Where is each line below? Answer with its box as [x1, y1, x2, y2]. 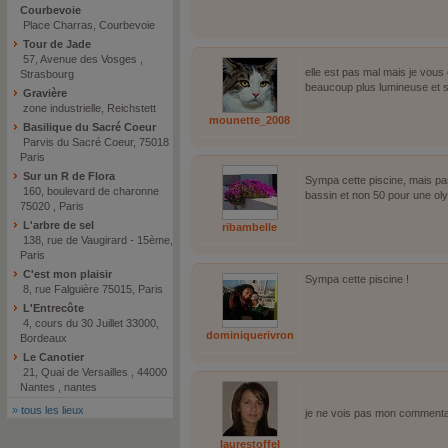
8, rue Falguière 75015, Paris [20, 283, 163, 295]
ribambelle [222, 221, 277, 233]
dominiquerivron [205, 329, 294, 341]
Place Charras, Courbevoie [20, 19, 155, 31]
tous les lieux [21, 404, 84, 416]
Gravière [20, 87, 67, 99]
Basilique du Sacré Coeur [20, 121, 156, 133]
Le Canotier [20, 351, 84, 363]
